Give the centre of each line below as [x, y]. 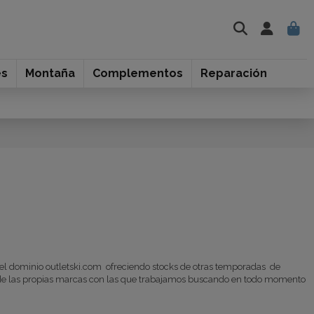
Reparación [233, 73]
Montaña [50, 73]
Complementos [137, 73]
